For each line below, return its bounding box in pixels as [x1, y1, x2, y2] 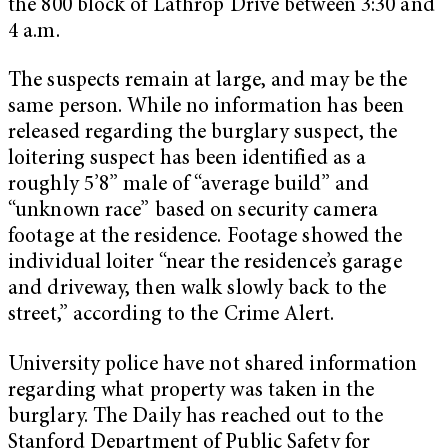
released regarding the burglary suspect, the [8, 123, 398, 145]
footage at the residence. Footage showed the [8, 227, 403, 249]
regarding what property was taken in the [8, 380, 375, 402]
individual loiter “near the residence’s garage [8, 253, 402, 275]
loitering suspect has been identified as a [8, 149, 367, 171]
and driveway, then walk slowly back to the [8, 279, 387, 301]
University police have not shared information [8, 354, 418, 376]
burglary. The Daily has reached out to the [8, 406, 384, 428]
